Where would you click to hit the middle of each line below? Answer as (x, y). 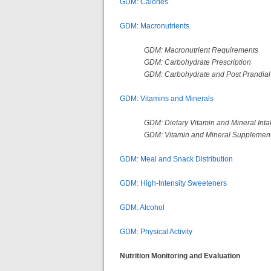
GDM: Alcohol (142, 207)
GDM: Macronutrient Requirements (201, 50)
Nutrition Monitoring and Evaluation (180, 256)
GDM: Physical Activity (156, 231)
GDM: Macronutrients (155, 26)
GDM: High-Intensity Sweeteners (173, 183)
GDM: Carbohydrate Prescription (198, 62)
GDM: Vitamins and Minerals (167, 98)
